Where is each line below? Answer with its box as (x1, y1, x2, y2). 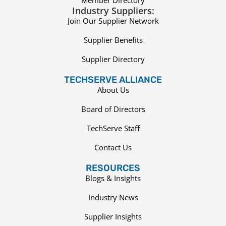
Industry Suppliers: (72, 5, 154, 17)
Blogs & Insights (85, 173, 141, 184)
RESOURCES (86, 162, 140, 174)
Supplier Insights (84, 211, 142, 222)
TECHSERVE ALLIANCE (64, 74, 162, 86)
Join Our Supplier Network (67, 16, 159, 26)
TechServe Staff (86, 123, 140, 134)
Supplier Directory (81, 54, 145, 65)
